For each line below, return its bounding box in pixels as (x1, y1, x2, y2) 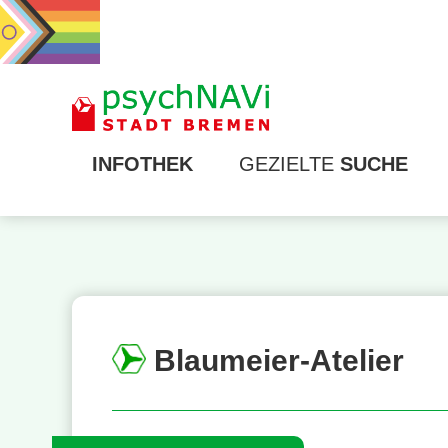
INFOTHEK (92, 153, 193, 176)
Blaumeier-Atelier (145, 344, 404, 378)
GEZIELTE (239, 153, 340, 176)
